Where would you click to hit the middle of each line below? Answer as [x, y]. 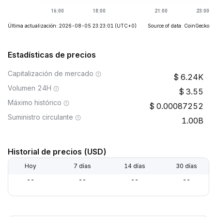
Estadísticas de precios [52, 55]
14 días [134, 166]
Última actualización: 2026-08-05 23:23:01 [61, 26]
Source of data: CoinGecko [178, 26]
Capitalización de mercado [51, 73]
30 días [186, 166]
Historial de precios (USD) [57, 152]
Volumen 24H [30, 88]
